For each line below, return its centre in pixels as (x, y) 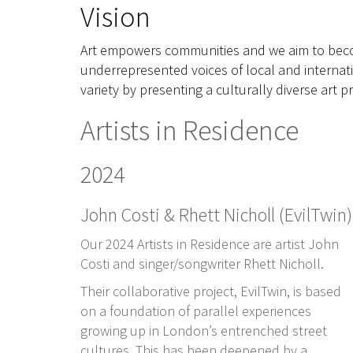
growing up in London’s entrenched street (204, 331)
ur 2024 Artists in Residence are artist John (214, 244)
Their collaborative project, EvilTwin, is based (211, 291)
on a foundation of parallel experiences (196, 311)
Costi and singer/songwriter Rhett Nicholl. (204, 264)
